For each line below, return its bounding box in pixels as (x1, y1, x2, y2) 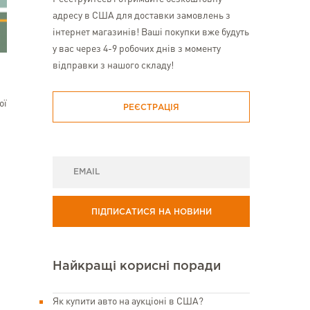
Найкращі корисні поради (53, 261, 221, 272)
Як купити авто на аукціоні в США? (53, 297, 203, 307)
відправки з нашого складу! (53, 61, 174, 71)
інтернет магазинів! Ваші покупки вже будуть (53, 28, 249, 37)
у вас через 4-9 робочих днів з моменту (53, 44, 221, 54)
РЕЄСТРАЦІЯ (123, 103, 179, 111)
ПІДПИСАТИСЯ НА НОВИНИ (91, 208, 212, 216)
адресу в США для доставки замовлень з (53, 11, 230, 21)
